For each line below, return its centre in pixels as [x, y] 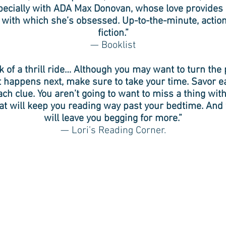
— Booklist [113, 45]
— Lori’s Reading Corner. [113, 131]
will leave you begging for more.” [113, 119]
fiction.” [113, 33]
